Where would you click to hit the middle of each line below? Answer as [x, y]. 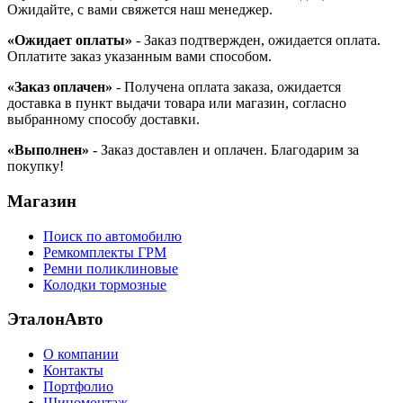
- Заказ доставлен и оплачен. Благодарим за [224, 150]
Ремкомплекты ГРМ [105, 252]
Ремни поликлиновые [111, 268]
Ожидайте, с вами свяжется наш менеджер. [140, 10]
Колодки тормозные [105, 284]
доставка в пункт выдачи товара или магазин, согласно [177, 103]
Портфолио [78, 386]
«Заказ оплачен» [60, 87]
